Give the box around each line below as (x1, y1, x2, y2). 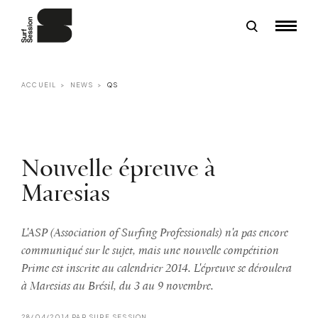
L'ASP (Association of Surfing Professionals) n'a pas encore (21, 226, 288, 239)
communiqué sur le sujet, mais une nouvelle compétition (21, 244, 279, 257)
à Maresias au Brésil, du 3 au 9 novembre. (21, 280, 214, 292)
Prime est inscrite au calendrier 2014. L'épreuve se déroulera (21, 262, 292, 275)
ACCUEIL (21, 80, 57, 89)
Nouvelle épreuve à (21, 156, 216, 182)
